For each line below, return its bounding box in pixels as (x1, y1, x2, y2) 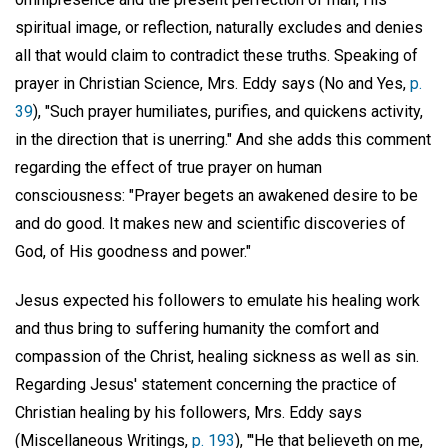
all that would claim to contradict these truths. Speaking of (15, 45, 418, 65)
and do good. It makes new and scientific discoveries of (15, 213, 406, 233)
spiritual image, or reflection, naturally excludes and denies (15, 17, 423, 37)
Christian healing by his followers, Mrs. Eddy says (15, 402, 362, 422)
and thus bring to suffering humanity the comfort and (15, 318, 379, 338)
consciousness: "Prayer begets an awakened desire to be (15, 185, 418, 205)
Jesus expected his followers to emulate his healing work (15, 290, 420, 310)
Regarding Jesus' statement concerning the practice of (15, 374, 397, 394)
